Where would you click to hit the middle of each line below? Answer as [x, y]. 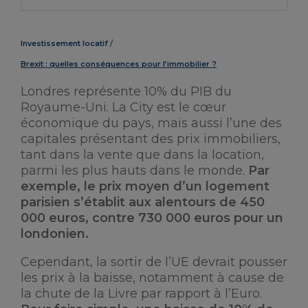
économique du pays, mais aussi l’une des [151, 123]
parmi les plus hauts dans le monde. [134, 170]
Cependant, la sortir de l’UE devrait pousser [154, 262]
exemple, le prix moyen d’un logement [145, 186]
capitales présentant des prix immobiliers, [151, 139]
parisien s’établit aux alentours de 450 [143, 202]
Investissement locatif [64, 43]
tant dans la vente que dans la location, [142, 155]
